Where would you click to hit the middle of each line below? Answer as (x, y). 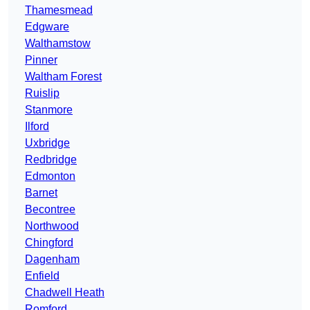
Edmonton (50, 176)
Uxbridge (47, 143)
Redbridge (51, 160)
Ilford (37, 127)
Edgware (47, 27)
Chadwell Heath (65, 293)
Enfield (42, 276)
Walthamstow (58, 44)
